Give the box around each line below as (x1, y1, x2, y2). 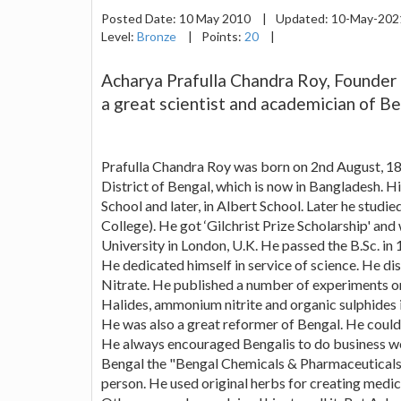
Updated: (276, 10, 331, 26)
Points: (201, 28, 244, 44)
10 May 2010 (179, 10, 253, 26)
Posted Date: (101, 10, 179, 26)
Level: (101, 28, 137, 44)
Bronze (137, 28, 176, 44)
